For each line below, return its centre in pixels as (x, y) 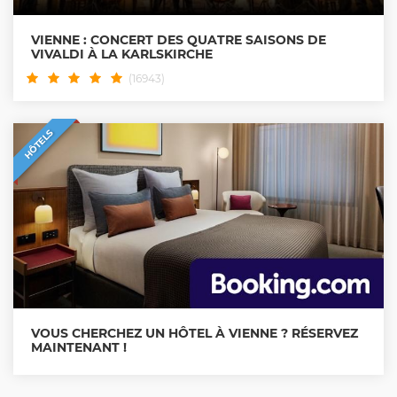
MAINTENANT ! (79, 348)
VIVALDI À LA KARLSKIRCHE (122, 54)
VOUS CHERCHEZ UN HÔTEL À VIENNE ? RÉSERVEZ (195, 334)
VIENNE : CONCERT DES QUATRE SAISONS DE (179, 40)
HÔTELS (39, 144)
